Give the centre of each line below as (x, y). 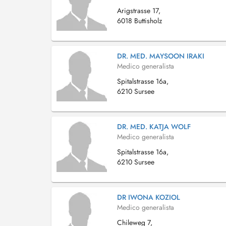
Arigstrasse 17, (139, 11)
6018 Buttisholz (139, 21)
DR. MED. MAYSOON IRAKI (161, 56)
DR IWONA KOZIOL (149, 197)
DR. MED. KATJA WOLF (154, 127)
